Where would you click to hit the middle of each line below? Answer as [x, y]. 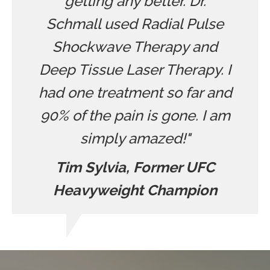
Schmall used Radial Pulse [135, 24]
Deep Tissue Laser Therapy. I [135, 70]
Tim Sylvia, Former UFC [135, 168]
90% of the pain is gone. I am [135, 116]
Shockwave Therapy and [135, 47]
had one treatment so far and [135, 93]
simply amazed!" [135, 139]
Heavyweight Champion [135, 190]
